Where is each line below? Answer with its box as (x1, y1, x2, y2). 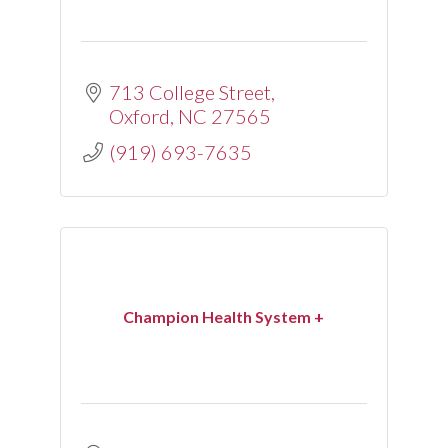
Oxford (108, 104, 170, 128)
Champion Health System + (123, 307, 325, 326)
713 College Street (108, 80, 271, 104)
